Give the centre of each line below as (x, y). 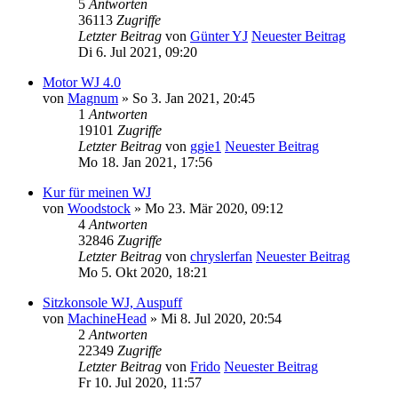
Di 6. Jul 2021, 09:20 (138, 52)
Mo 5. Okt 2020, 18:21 (143, 272)
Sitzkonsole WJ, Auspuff (112, 302)
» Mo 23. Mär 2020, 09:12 (207, 208)
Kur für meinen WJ (97, 192)
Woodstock (99, 208)
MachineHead (107, 318)
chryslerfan (221, 256)
